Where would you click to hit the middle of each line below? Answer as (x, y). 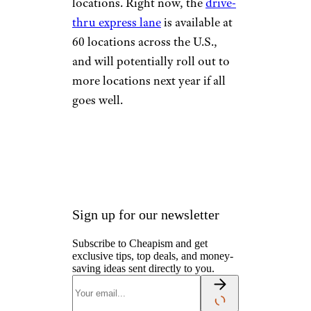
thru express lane (117, 22)
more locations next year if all (149, 81)
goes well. (99, 100)
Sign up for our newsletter (146, 215)
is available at (197, 22)
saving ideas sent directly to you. (143, 268)
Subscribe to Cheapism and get (140, 243)
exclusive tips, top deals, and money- (153, 256)
